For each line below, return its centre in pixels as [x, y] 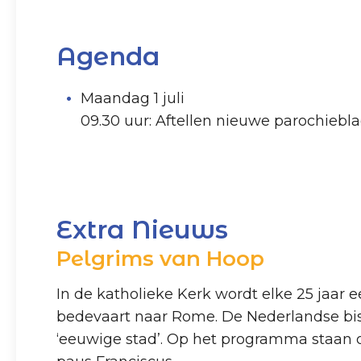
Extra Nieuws [142, 229]
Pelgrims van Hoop [160, 258]
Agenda [108, 56]
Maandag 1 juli [133, 98]
